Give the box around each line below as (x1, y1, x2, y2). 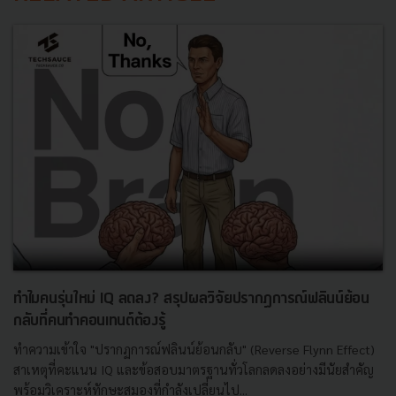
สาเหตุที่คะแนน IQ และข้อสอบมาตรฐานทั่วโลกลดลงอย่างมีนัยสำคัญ (13, 362, 374, 378)
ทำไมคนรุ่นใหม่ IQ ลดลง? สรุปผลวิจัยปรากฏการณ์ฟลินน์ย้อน (13, 291, 369, 308)
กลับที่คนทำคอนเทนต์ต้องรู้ (13, 313, 166, 331)
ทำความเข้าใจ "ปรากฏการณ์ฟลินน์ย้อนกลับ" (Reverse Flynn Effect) (13, 341, 375, 358)
